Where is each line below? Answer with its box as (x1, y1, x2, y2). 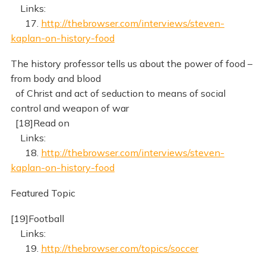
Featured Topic (10, 187, 75, 199)
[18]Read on (10, 117, 69, 129)
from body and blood (10, 72, 101, 85)
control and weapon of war (10, 102, 129, 115)
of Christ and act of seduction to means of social (10, 87, 226, 100)
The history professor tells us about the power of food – (10, 58, 252, 70)
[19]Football (10, 213, 64, 225)
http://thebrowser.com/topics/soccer (40, 242, 198, 255)
